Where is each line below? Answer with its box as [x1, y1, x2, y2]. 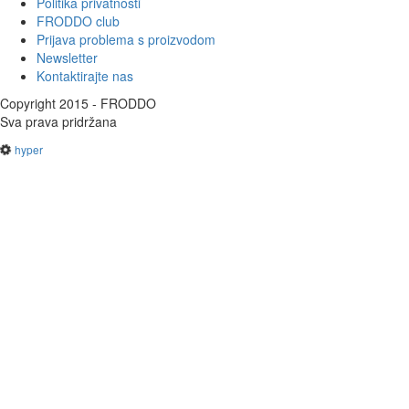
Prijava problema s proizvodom [37, 30, 215, 49]
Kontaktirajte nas [37, 67, 133, 86]
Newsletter [37, 48, 98, 68]
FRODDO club [37, 12, 120, 31]
